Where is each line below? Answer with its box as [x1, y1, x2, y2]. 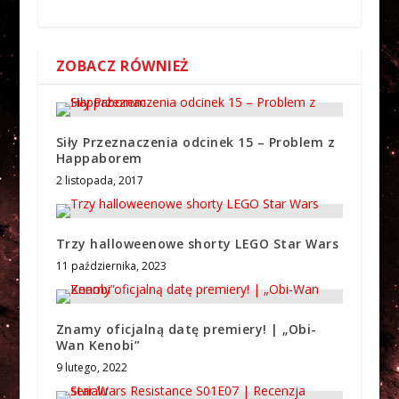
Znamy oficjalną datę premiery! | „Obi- [55, 321, 317, 338]
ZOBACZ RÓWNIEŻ [55, 56, 189, 77]
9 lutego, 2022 [55, 360, 127, 376]
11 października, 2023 [55, 258, 167, 274]
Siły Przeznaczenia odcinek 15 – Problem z [55, 134, 336, 151]
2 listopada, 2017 [55, 173, 143, 189]
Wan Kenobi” [55, 337, 141, 354]
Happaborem [55, 150, 142, 167]
